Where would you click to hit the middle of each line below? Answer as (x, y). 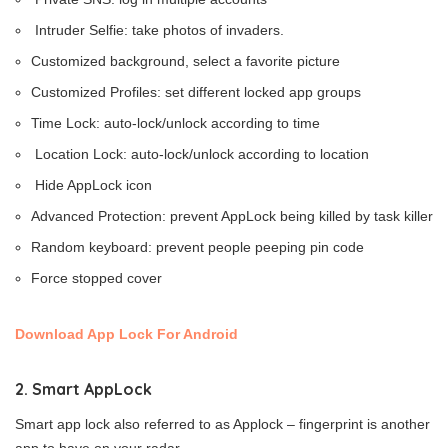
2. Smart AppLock (83, 388)
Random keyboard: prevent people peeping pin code (197, 246)
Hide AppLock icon (91, 184)
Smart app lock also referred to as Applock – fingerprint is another (222, 423)
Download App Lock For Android (126, 333)
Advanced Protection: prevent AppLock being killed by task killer (232, 215)
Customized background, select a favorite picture (185, 60)
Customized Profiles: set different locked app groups (196, 91)
